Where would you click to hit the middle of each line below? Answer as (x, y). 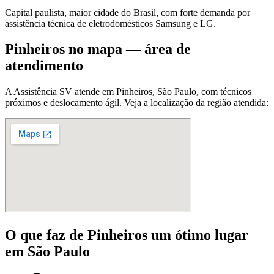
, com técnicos (224, 92)
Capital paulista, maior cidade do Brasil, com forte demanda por (128, 12)
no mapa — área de (128, 49)
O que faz (37, 235)
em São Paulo (47, 252)
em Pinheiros (127, 92)
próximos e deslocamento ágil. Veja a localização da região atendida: (137, 103)
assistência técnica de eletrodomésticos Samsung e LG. (110, 23)
